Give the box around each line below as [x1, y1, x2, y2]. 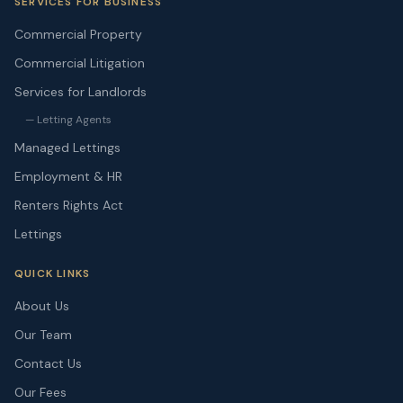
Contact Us [14, 355, 82, 372]
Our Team [14, 327, 72, 343]
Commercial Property [14, 26, 142, 42]
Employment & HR [14, 168, 122, 184]
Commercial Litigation [14, 55, 145, 71]
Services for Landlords [14, 84, 147, 100]
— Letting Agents [25, 112, 112, 127]
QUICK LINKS [14, 266, 91, 281]
